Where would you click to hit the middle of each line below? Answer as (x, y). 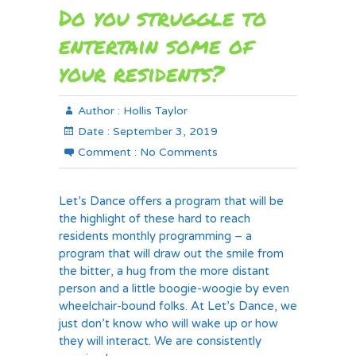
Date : (94, 132)
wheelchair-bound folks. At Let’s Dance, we (178, 306)
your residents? (141, 73)
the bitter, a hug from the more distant (164, 271)
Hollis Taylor (154, 111)
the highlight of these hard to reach (155, 219)
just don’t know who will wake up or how (168, 323)
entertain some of (156, 45)
